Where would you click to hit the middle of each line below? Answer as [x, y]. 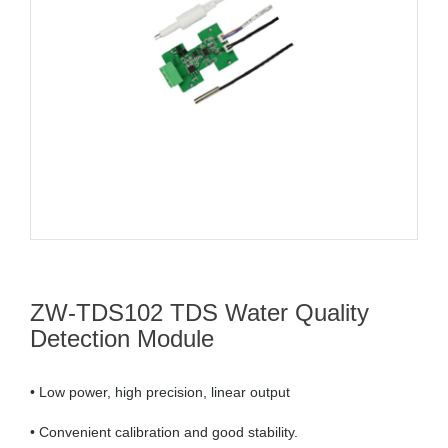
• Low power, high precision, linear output [160, 392]
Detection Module [122, 339]
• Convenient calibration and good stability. [164, 432]
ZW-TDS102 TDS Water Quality [199, 313]
